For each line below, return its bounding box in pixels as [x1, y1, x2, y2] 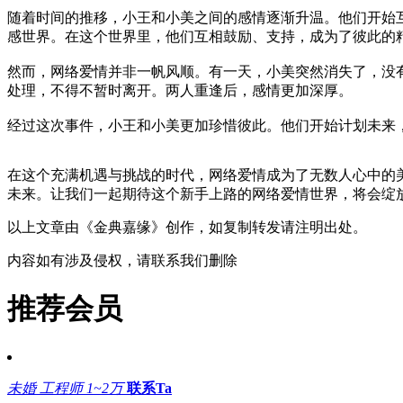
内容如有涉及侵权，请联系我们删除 [7, 252, 237, 268]
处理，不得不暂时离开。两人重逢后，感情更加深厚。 [7, 82, 353, 98]
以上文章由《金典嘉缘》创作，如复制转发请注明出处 [7, 219, 353, 235]
